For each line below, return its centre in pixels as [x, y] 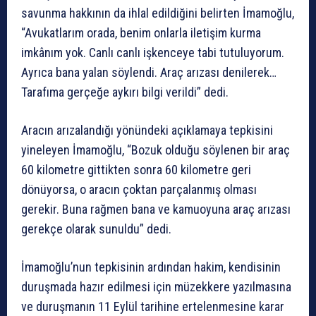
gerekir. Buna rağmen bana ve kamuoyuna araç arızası [156, 209]
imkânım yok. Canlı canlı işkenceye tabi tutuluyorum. [153, 53]
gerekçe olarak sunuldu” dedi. [96, 229]
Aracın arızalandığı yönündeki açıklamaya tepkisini [147, 130]
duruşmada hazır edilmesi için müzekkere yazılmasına [156, 287]
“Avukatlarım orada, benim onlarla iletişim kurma [141, 33]
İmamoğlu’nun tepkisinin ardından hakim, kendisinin [151, 267]
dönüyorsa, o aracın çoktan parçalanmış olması [139, 190]
